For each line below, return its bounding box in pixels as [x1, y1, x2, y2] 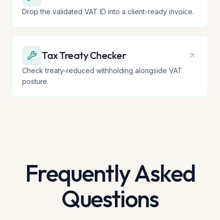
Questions [61, 184, 159, 213]
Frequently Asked [25, 158, 195, 188]
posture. [22, 77, 49, 85]
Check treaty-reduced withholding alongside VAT [22, 66, 182, 75]
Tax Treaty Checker [42, 49, 126, 61]
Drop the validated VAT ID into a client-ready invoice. [22, 7, 194, 16]
